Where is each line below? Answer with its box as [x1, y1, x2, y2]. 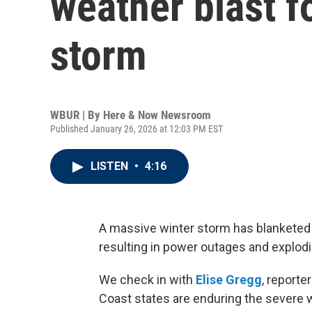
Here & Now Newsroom [103, 108, 211, 122]
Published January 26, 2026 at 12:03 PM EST [50, 123, 223, 134]
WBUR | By [50, 108, 103, 122]
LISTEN [91, 159, 131, 173]
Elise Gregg [196, 272, 262, 287]
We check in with [99, 272, 196, 287]
